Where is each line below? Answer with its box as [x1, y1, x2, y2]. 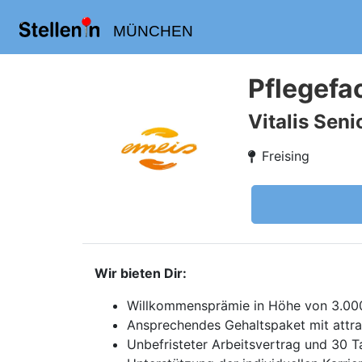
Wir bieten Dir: [95, 265, 187, 281]
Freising [262, 148, 309, 164]
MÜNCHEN [112, 23, 193, 40]
